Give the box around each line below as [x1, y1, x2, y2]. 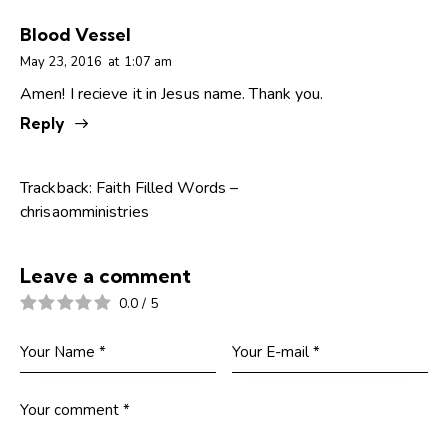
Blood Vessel [20, 23, 131, 47]
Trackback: [20, 176, 97, 199]
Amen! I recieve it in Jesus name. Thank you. [20, 82, 324, 105]
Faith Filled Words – [96, 176, 239, 199]
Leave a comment [20, 262, 191, 288]
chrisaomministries [20, 200, 149, 223]
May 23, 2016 [20, 53, 102, 72]
